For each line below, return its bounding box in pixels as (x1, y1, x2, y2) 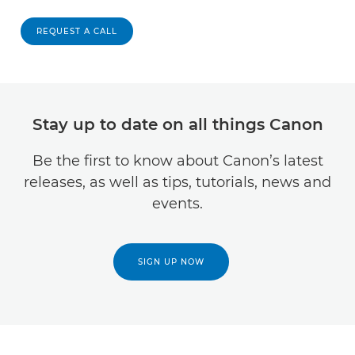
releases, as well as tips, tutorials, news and (24, 174, 331, 191)
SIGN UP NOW (138, 257, 204, 267)
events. (152, 195, 203, 212)
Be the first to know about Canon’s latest (32, 152, 323, 170)
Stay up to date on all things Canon (32, 115, 323, 134)
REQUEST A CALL (36, 26, 117, 36)
